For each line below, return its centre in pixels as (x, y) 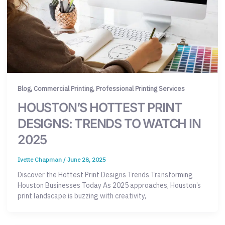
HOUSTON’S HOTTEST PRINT (100, 108)
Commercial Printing (63, 89)
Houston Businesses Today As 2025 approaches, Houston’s (109, 186)
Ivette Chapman (40, 160)
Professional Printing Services (140, 89)
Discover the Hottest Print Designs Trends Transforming (105, 175)
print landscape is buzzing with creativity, (82, 196)
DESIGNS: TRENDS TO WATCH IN (109, 124)
